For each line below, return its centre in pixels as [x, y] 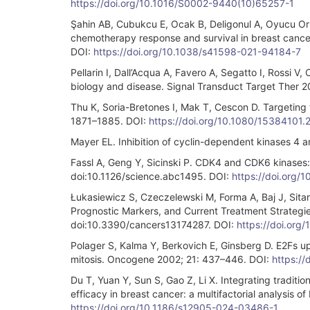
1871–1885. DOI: [110, 120]
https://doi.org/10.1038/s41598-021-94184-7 [197, 51]
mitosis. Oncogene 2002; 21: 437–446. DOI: [171, 259]
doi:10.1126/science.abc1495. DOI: [151, 176]
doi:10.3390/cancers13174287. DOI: [154, 224]
